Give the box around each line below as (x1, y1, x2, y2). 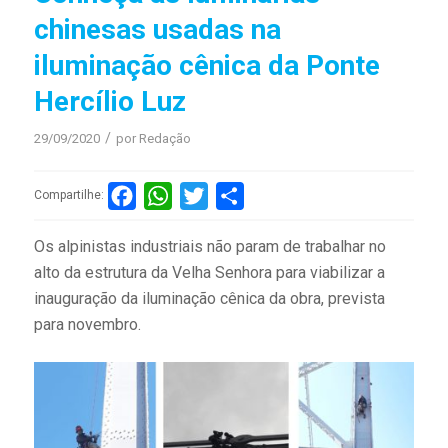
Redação (138, 130, 191, 146)
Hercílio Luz (33, 84, 186, 118)
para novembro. (33, 315, 141, 335)
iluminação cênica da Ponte (33, 48, 380, 82)
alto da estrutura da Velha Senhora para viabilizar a (33, 263, 385, 283)
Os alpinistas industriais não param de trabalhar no (33, 237, 386, 257)
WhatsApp (171, 185, 244, 205)
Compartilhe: (33, 188, 104, 203)
